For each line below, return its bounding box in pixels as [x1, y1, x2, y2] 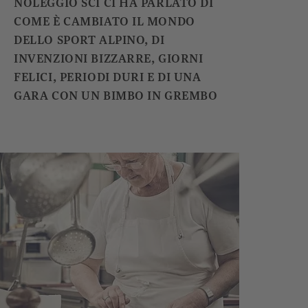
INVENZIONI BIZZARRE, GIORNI [14, 51, 203, 67]
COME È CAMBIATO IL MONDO [14, 14, 195, 30]
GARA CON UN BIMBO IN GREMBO [14, 88, 231, 104]
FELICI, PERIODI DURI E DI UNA [14, 69, 201, 85]
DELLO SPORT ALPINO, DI [14, 32, 165, 48]
